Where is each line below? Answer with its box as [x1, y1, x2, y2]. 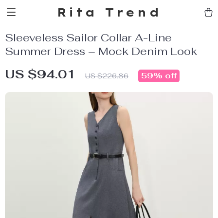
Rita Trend [56, 5, 162, 19]
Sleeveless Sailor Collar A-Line [5, 31, 172, 44]
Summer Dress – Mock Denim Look [5, 44, 197, 58]
